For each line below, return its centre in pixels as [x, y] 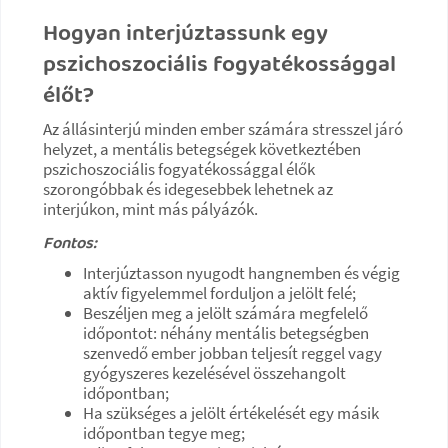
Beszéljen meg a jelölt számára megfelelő [225, 312]
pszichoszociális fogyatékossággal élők [179, 168]
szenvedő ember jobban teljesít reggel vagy [232, 352]
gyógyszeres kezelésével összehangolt [214, 372]
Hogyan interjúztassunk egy [185, 33]
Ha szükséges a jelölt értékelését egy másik [231, 412]
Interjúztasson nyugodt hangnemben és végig [241, 272]
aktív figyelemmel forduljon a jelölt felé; [219, 292]
